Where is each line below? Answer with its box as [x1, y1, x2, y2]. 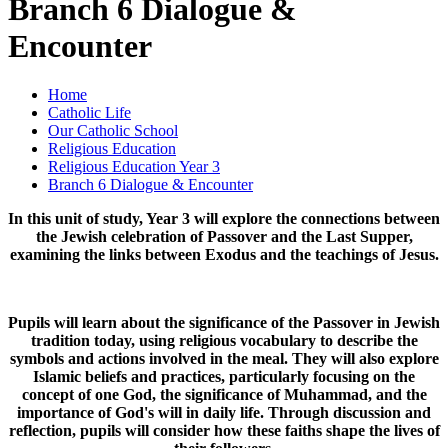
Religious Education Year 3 [48, 158, 220, 176]
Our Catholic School [48, 122, 178, 140]
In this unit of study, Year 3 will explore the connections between [8, 210, 440, 228]
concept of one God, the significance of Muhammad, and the [21, 386, 427, 404]
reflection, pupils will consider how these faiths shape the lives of [8, 422, 440, 440]
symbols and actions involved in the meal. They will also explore [9, 350, 439, 368]
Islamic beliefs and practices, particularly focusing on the [33, 368, 415, 386]
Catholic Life [48, 104, 131, 122]
